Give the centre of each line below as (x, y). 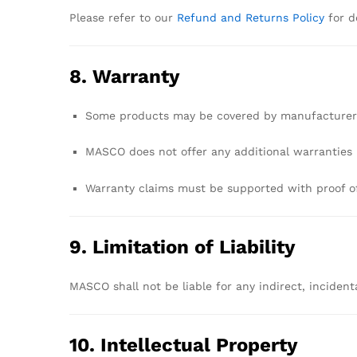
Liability (257, 247)
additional (264, 152)
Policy (308, 17)
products (146, 115)
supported (257, 188)
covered (240, 115)
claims (158, 188)
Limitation (143, 247)
